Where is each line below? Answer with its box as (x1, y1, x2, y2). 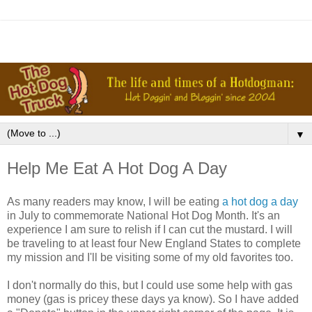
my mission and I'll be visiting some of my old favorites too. (7, 251, 293, 263)
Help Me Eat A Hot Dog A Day (7, 158, 227, 178)
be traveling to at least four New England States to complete (7, 237, 301, 249)
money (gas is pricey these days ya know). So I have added (7, 292, 299, 305)
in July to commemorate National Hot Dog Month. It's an (7, 209, 280, 221)
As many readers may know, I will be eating (7, 195, 222, 208)
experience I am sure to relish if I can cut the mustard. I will (7, 223, 292, 235)
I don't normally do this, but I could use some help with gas (7, 279, 292, 291)
